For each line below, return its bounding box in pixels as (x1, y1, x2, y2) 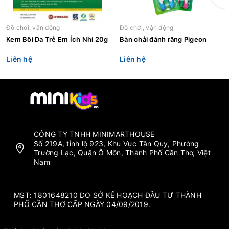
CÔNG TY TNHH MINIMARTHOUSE (34, 130, 155, 139)
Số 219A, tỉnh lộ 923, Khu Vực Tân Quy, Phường (34, 139, 199, 148)
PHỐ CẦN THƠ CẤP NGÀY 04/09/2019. (14, 200, 150, 209)
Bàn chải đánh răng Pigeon (120, 35, 207, 43)
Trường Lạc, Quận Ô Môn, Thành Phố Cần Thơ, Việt (34, 148, 211, 157)
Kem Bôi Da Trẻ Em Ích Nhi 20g (95, 35, 108, 43)
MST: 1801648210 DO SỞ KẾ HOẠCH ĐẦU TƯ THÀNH (14, 191, 201, 200)
